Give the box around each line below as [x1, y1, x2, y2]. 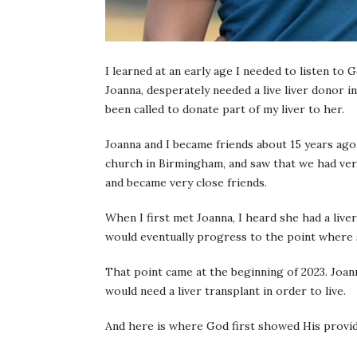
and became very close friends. [105, 175, 267, 190]
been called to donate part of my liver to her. [105, 102, 344, 117]
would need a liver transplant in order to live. [105, 284, 346, 299]
